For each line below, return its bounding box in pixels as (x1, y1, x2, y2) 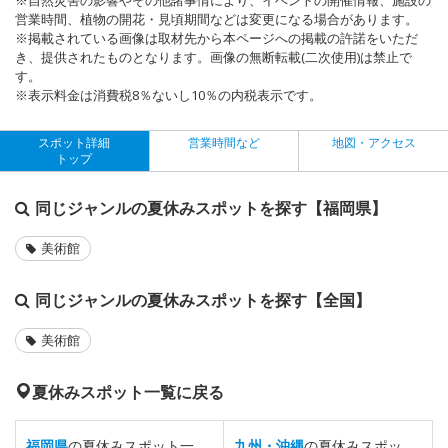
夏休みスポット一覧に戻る (32, 380, 224, 403)
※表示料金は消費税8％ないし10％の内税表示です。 (15, 85, 322, 104)
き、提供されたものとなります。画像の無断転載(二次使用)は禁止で (15, 47, 412, 66)
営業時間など (188, 133, 260, 151)
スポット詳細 (38, 133, 111, 151)
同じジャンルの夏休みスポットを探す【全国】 (35, 288, 371, 311)
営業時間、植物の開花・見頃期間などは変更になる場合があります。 (15, 9, 418, 28)
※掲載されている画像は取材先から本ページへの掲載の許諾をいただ (15, 28, 418, 47)
